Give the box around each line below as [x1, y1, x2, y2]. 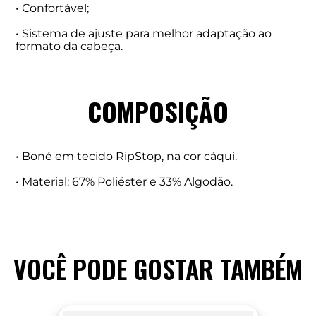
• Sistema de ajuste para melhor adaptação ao [16, 27, 272, 41]
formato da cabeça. [16, 39, 123, 54]
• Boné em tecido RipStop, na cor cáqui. [16, 150, 238, 164]
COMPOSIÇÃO [87, 92, 229, 130]
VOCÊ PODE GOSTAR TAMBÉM [13, 250, 303, 288]
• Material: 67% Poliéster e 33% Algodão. [16, 175, 233, 189]
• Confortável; [16, 1, 90, 16]
